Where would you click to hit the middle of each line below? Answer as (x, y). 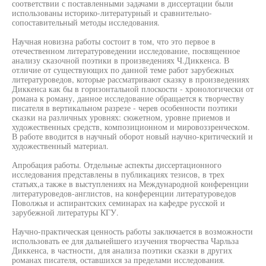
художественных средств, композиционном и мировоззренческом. (131, 127)
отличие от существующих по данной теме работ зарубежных (123, 70)
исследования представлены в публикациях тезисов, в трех (118, 174)
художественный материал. (60, 146)
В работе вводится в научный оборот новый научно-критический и (132, 136)
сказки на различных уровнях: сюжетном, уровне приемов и (121, 117)
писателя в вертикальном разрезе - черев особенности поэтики (125, 108)
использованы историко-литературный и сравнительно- (112, 13)
